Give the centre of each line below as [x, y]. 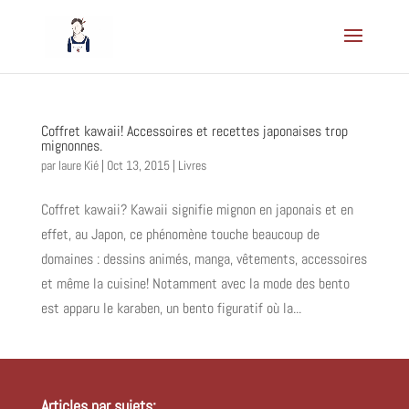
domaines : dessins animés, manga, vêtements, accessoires [204, 259]
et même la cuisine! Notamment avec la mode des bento [195, 283]
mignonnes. [71, 146]
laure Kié [78, 165]
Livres [192, 165]
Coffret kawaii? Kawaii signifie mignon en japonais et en [197, 210]
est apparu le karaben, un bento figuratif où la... [171, 308]
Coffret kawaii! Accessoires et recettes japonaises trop [194, 131]
